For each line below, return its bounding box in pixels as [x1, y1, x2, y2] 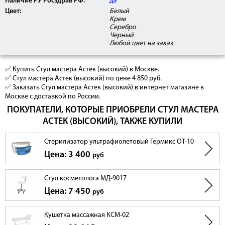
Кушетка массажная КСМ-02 [44, 211, 129, 219]
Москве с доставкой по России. [5, 93, 100, 101]
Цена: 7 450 [44, 187, 92, 197]
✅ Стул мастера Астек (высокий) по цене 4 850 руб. [5, 75, 162, 83]
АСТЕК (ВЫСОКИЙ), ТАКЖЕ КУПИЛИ [43, 117, 182, 127]
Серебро [109, 24, 137, 32]
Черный [109, 32, 134, 40]
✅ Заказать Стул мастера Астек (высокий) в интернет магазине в [5, 84, 204, 92]
